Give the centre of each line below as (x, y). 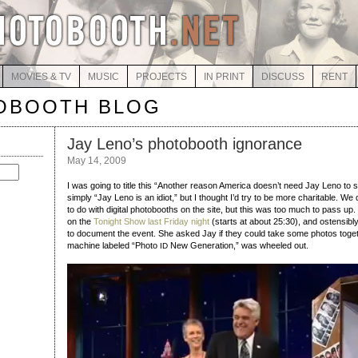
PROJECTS (161, 77)
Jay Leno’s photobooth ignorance (185, 144)
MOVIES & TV (41, 77)
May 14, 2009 (97, 161)
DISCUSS (282, 77)
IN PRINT (224, 77)
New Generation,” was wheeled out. (238, 245)
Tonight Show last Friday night (151, 221)
